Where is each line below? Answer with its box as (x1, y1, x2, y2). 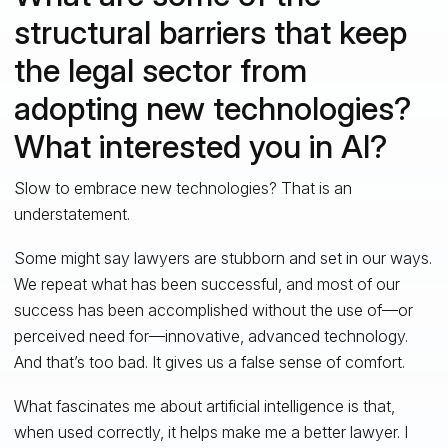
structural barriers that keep (13, 12, 407, 52)
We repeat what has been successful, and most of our (13, 273, 400, 294)
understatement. (13, 203, 130, 224)
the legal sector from (13, 50, 307, 90)
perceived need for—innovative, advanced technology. (13, 325, 408, 346)
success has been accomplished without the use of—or (13, 299, 413, 320)
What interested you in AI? (13, 126, 387, 166)
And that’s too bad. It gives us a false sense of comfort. (13, 351, 405, 372)
